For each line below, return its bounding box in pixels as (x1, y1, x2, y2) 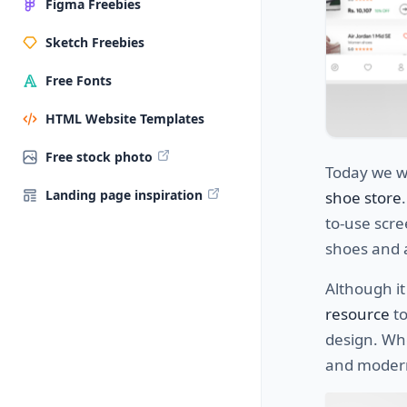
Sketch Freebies (45, 34, 144, 51)
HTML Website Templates (45, 110, 204, 127)
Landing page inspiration (45, 186, 203, 203)
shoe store (325, 186, 402, 208)
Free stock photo (45, 148, 153, 165)
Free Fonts (45, 72, 112, 89)
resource (325, 303, 390, 324)
